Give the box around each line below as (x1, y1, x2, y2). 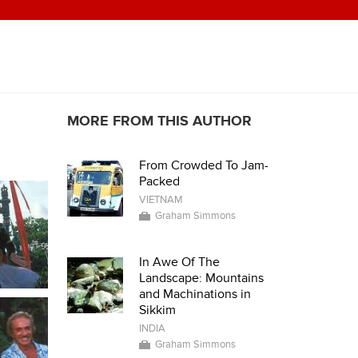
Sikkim (138, 302, 176, 318)
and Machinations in (138, 286, 251, 302)
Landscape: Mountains (138, 270, 264, 286)
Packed (138, 173, 180, 189)
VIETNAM (138, 193, 183, 206)
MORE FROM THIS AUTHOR (66, 113, 252, 129)
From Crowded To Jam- (138, 157, 268, 173)
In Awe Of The (138, 254, 220, 270)
